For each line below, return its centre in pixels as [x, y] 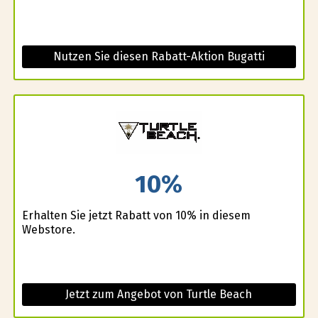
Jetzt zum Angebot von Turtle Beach [159, 295]
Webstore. [48, 230]
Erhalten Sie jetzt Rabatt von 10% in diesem [136, 216]
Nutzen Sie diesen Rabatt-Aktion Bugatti [159, 56]
